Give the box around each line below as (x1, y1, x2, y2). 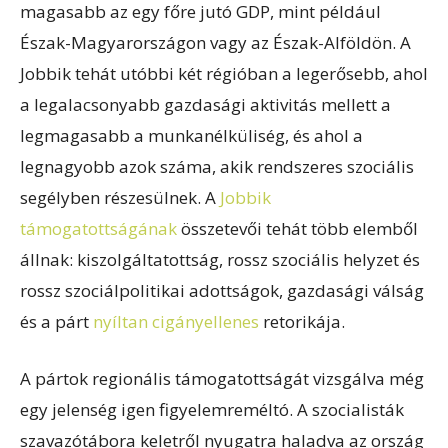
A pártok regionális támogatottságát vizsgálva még (20, 366, 424, 390)
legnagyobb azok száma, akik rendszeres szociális (20, 154, 414, 178)
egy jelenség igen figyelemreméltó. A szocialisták (20, 397, 404, 421)
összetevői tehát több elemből (177, 216, 418, 240)
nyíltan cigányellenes (93, 309, 259, 333)
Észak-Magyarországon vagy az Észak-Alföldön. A (20, 30, 411, 54)
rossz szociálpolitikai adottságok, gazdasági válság (20, 278, 424, 302)
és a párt (20, 309, 93, 333)
